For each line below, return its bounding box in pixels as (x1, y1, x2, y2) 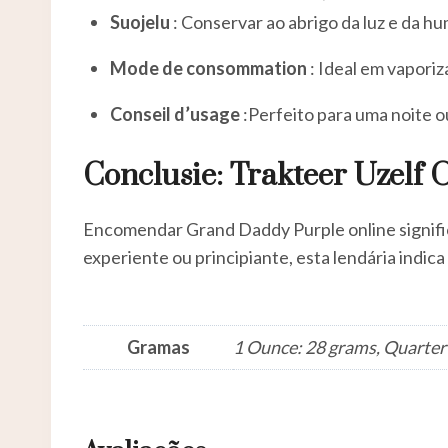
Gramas (126, 335, 190, 358)
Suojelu (110, 10, 170, 33)
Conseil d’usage (110, 102, 240, 125)
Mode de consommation (110, 56, 307, 79)
